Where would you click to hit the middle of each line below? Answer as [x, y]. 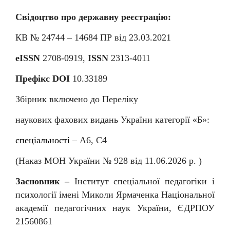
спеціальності [44, 140]
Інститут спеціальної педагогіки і [145, 181]
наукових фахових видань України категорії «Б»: [112, 119]
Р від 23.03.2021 [139, 37]
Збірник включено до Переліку [77, 99]
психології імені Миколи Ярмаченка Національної [115, 194]
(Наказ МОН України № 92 [69, 160]
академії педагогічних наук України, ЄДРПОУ [115, 208]
